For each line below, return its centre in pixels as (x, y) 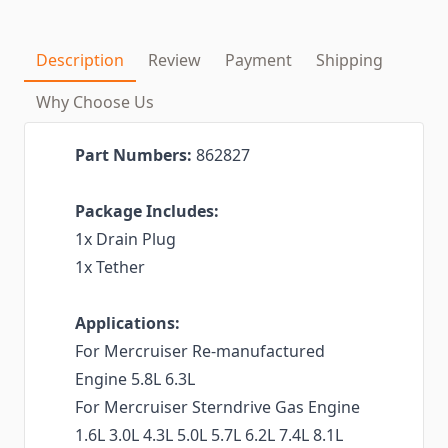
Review (174, 60)
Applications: (127, 323)
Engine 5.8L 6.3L (135, 379)
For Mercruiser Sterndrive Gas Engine (217, 407)
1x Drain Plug (125, 239)
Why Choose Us (95, 102)
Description (80, 60)
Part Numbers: (135, 155)
